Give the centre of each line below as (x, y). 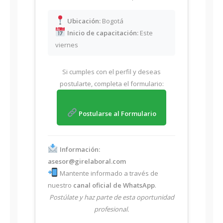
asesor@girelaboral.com (87, 162)
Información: (80, 150)
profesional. (111, 209)
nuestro (60, 185)
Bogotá (112, 21)
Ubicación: (84, 21)
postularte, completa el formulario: (111, 84)
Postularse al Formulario (116, 114)
